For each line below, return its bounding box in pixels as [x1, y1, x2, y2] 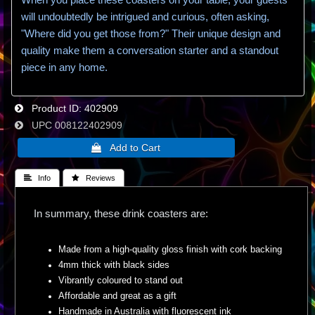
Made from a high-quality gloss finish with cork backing [58, 244, 282, 255]
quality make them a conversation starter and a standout [21, 44, 278, 57]
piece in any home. [21, 61, 108, 74]
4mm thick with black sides [58, 259, 169, 270]
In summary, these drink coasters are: [34, 207, 208, 220]
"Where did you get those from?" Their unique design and [21, 27, 281, 40]
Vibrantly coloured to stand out [58, 275, 183, 285]
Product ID [23, 103, 79, 115]
